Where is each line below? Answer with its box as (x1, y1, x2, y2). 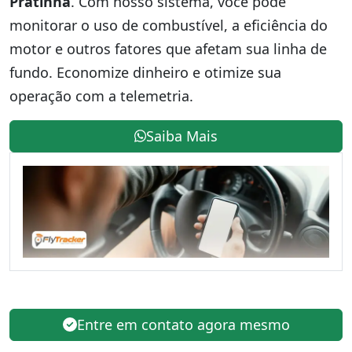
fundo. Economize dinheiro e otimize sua (9, 62, 281, 82)
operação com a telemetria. (9, 86, 193, 105)
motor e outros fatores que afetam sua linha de (9, 38, 327, 58)
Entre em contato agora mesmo (76, 314, 290, 334)
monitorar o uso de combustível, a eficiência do (9, 15, 328, 35)
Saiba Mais (146, 126, 218, 145)
